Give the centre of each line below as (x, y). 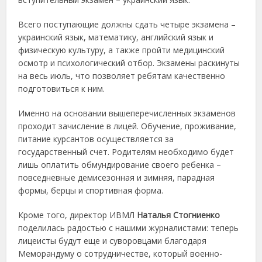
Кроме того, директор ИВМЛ (78, 215)
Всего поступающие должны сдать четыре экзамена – (127, 24)
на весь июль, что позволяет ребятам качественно (122, 76)
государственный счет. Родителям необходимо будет (126, 152)
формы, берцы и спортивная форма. (91, 190)
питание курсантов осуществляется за (96, 139)
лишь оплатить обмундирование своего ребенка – (120, 165)
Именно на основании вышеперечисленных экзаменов (127, 113)
